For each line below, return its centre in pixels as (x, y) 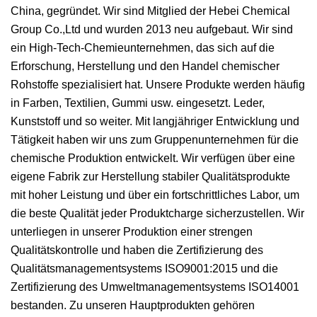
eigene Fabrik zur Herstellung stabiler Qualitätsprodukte (150, 176)
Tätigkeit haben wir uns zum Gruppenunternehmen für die (155, 139)
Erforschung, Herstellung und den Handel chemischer (145, 66)
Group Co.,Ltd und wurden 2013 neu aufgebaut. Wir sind (152, 29)
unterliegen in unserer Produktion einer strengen (132, 231)
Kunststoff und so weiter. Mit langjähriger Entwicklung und (155, 121)
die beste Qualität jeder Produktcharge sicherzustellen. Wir (157, 213)
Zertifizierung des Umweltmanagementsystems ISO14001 (155, 287)
